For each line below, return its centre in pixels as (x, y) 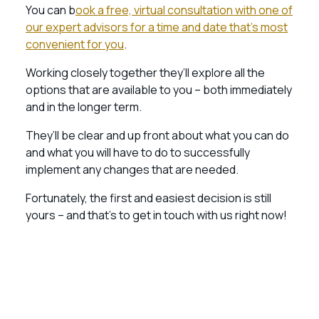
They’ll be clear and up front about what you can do (157, 135)
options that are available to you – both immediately (159, 90)
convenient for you (75, 44)
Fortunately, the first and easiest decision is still (148, 198)
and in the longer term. (84, 107)
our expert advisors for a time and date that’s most (157, 27)
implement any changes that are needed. (133, 169)
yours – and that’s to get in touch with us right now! (156, 215)
